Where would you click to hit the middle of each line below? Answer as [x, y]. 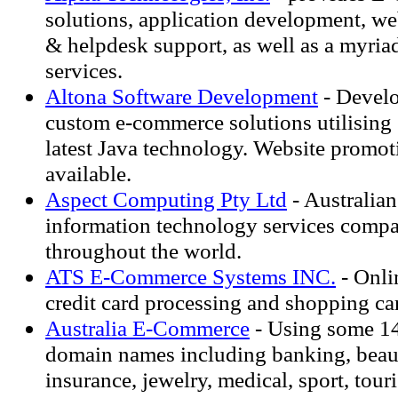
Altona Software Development [182, 96]
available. [88, 173]
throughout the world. [143, 251]
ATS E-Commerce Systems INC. [191, 276]
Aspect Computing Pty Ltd [166, 199]
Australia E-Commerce [147, 328]
